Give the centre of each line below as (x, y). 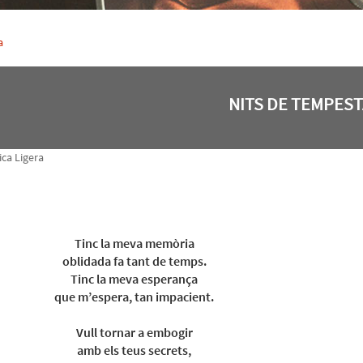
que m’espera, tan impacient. (134, 297)
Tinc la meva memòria (134, 243)
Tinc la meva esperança (134, 279)
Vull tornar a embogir (134, 332)
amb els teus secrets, (134, 350)
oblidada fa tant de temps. (134, 261)
